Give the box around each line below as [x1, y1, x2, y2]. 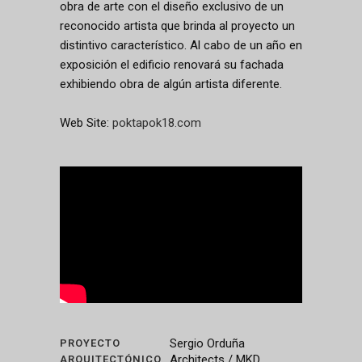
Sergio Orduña [170, 335, 245, 351]
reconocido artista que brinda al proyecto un [60, 19, 295, 33]
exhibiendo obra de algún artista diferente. [60, 77, 282, 91]
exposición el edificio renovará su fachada [60, 57, 284, 72]
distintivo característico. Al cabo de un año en [60, 38, 302, 53]
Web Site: [60, 116, 112, 130]
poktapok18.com [112, 116, 201, 130]
